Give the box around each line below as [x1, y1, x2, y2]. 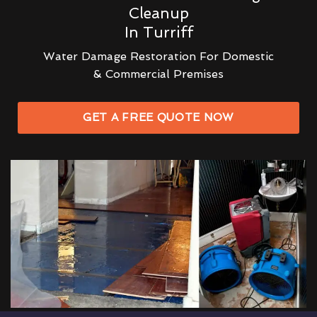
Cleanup [128, 4, 189, 22]
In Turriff [124, 23, 193, 41]
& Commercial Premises [93, 67, 224, 81]
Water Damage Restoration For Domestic [43, 49, 274, 63]
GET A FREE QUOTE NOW [83, 110, 234, 124]
